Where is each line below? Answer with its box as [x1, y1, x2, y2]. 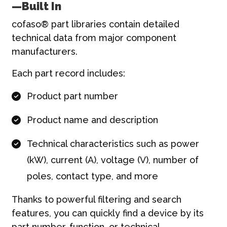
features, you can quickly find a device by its [11, 207, 204, 218]
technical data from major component [11, 32, 176, 43]
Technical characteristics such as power [26, 138, 199, 149]
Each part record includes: [11, 67, 125, 79]
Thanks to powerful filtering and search [11, 194, 181, 205]
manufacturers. [11, 46, 78, 57]
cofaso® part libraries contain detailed [11, 18, 179, 29]
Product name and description [26, 114, 158, 125]
